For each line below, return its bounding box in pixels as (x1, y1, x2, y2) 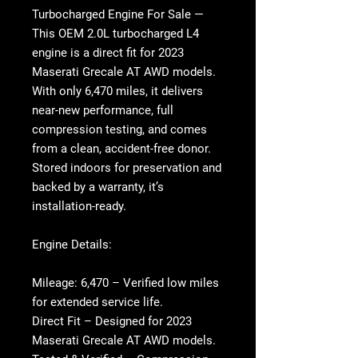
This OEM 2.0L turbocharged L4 (32, 26, 199, 42)
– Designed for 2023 (81, 314, 192, 329)
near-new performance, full (32, 103, 173, 118)
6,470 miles (85, 84, 145, 99)
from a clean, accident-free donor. (32, 141, 211, 157)
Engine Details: (32, 237, 112, 253)
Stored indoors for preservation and (32, 161, 221, 176)
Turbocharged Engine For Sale (32, 7, 191, 22)
